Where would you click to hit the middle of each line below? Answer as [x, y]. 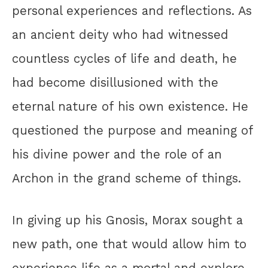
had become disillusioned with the [115, 82]
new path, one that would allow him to [129, 244]
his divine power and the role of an [117, 154]
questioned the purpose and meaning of [133, 130]
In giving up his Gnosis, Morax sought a [127, 220]
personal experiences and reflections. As [132, 10]
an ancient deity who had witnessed [120, 34]
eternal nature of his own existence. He [130, 106]
